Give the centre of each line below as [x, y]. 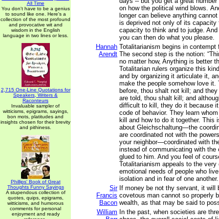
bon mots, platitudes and [35, 117]
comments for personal [35, 208]
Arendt [108, 54]
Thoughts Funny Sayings [35, 187]
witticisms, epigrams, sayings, [35, 111]
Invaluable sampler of [35, 106]
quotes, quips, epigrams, [35, 198]
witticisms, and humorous [35, 203]
